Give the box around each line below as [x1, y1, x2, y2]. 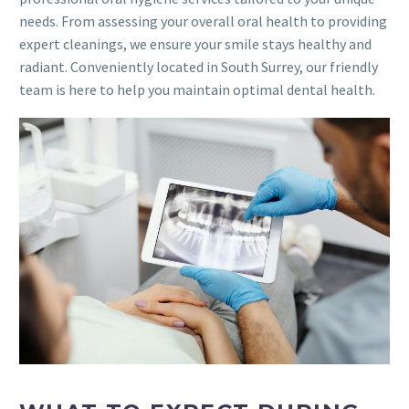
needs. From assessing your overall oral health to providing [19, 12, 387, 31]
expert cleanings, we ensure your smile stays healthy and [19, 35, 372, 54]
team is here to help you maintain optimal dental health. [19, 80, 375, 100]
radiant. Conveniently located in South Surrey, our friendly [19, 58, 378, 77]
